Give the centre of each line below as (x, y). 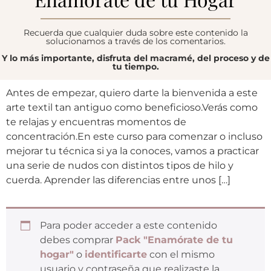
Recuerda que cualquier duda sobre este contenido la (135, 33)
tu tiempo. (135, 67)
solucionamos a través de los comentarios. (135, 41)
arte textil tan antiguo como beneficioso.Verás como (132, 107)
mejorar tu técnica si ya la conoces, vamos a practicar (132, 151)
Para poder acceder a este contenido (129, 225)
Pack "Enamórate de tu (174, 240)
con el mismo (181, 254)
